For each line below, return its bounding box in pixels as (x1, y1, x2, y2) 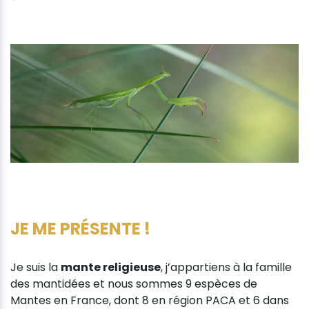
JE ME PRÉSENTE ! (10, 217, 150, 240)
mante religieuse (61, 259, 161, 275)
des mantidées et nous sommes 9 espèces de (10, 275, 257, 292)
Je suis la (10, 259, 61, 275)
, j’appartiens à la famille (161, 259, 292, 275)
